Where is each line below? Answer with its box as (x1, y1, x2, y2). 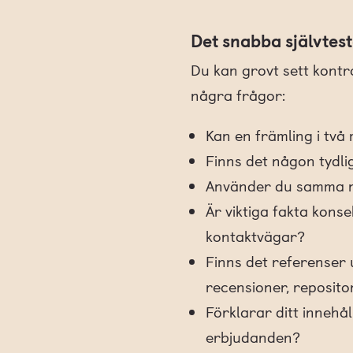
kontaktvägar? (205, 225, 305, 247)
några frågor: (190, 84, 285, 106)
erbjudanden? (205, 325, 300, 348)
